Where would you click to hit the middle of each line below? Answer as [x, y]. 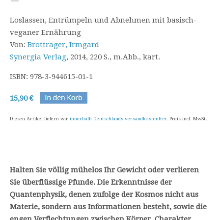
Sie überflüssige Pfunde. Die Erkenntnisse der [91, 182]
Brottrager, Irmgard [63, 45]
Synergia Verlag [38, 57]
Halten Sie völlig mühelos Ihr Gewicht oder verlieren [104, 170]
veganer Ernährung [45, 32]
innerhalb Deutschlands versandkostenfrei [118, 119]
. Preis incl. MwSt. [187, 119]
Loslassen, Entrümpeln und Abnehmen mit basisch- [103, 20]
